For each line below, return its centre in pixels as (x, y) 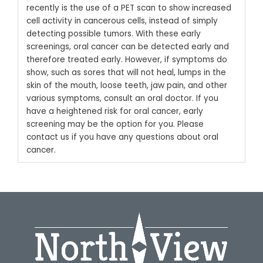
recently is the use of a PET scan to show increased (129, 8)
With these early (168, 33)
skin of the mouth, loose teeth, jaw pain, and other (127, 85)
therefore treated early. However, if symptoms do (127, 59)
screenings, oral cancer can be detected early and (127, 46)
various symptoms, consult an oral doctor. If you (122, 98)
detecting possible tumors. (81, 33)
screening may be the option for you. (100, 124)
